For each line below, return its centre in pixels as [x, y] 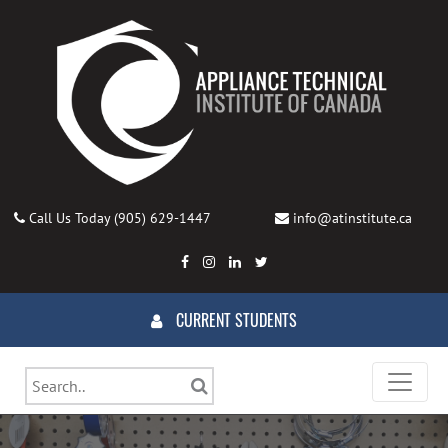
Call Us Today [69, 218]
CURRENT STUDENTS [236, 320]
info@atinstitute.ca [352, 218]
